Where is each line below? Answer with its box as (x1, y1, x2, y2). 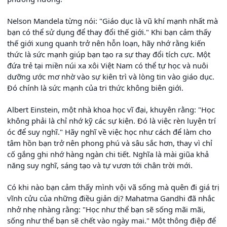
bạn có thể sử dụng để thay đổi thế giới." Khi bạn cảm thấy (7, 27, 211, 37)
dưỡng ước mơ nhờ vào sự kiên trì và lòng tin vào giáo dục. (7, 71, 214, 82)
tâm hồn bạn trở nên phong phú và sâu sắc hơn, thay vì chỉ (7, 138, 212, 148)
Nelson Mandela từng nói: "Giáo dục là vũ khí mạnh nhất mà (7, 16, 218, 26)
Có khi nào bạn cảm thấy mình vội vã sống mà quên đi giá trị (7, 182, 219, 193)
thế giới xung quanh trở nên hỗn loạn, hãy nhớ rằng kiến (7, 38, 205, 49)
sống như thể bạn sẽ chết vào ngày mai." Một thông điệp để (7, 215, 216, 226)
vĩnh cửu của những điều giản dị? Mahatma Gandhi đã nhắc (7, 193, 215, 204)
